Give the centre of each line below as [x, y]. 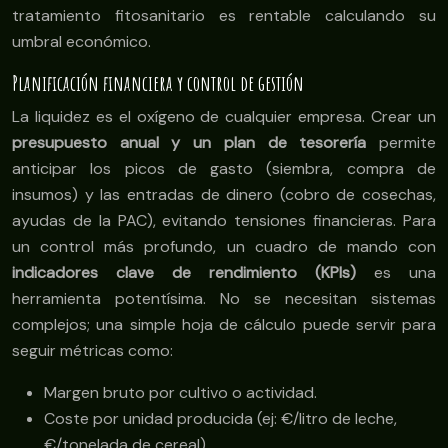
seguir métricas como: [92, 351]
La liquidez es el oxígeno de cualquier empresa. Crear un [224, 117]
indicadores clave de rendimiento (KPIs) [184, 273]
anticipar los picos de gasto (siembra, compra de [224, 169]
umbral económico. [81, 42]
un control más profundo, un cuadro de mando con [224, 247]
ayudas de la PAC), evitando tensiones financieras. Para [224, 221]
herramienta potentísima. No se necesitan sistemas [224, 299]
